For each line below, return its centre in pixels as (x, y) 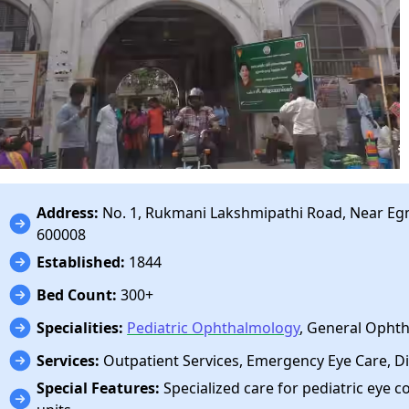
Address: (68, 213)
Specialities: (80, 328)
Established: (81, 262)
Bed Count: (77, 295)
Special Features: (99, 388)
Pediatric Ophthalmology (214, 328)
